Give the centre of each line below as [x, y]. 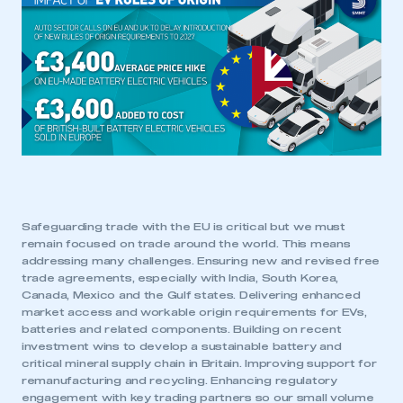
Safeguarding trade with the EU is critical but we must [184, 228]
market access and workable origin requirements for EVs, [194, 313]
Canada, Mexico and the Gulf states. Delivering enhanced [191, 296]
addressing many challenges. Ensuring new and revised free [201, 262]
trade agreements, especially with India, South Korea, [180, 279]
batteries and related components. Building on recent [182, 330]
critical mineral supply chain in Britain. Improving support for [199, 364]
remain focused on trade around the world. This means [186, 245]
